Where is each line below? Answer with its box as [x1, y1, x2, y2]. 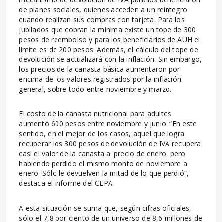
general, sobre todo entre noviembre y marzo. [19, 84, 172, 94]
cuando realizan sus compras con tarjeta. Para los [19, 14, 185, 24]
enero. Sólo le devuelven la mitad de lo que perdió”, [19, 168, 189, 178]
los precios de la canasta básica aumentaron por [19, 64, 180, 74]
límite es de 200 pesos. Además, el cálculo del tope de [19, 44, 198, 54]
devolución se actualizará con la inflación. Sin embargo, [19, 54, 202, 64]
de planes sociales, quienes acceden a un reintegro [19, 4, 187, 14]
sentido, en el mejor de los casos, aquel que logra [19, 128, 184, 138]
